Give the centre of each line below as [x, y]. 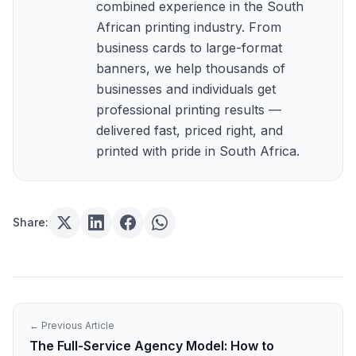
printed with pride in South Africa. [198, 151]
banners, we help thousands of [191, 68]
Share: [31, 222]
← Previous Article [72, 325]
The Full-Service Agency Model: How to [152, 346]
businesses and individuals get [186, 89]
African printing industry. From [189, 27]
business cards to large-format [189, 48]
